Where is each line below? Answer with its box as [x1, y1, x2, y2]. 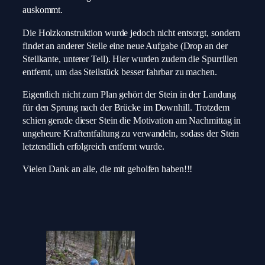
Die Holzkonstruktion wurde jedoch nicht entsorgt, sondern [22, 27, 241, 38]
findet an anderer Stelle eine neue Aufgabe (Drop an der [22, 40, 228, 51]
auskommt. [22, 5, 63, 16]
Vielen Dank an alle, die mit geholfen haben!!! [22, 164, 193, 175]
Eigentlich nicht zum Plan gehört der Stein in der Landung [22, 89, 237, 100]
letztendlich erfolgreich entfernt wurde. [22, 141, 164, 152]
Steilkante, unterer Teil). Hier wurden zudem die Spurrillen [22, 53, 238, 64]
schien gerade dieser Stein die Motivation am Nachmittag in [22, 115, 241, 126]
